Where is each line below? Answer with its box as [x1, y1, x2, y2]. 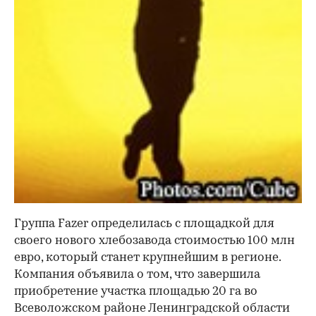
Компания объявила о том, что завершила [14, 269, 260, 281]
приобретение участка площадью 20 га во [14, 286, 257, 298]
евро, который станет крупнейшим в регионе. [14, 252, 281, 265]
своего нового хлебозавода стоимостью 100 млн [14, 235, 295, 248]
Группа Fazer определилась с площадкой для [14, 218, 274, 231]
